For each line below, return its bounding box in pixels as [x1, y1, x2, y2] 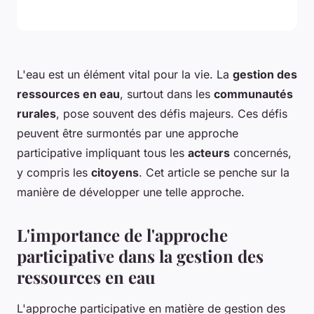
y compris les [17, 165, 91, 179]
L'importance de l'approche [17, 223, 228, 246]
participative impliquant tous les [17, 145, 188, 160]
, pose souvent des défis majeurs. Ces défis [56, 106, 287, 121]
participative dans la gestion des [17, 244, 264, 267]
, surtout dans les [120, 86, 214, 101]
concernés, [230, 145, 292, 160]
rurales [17, 106, 56, 121]
